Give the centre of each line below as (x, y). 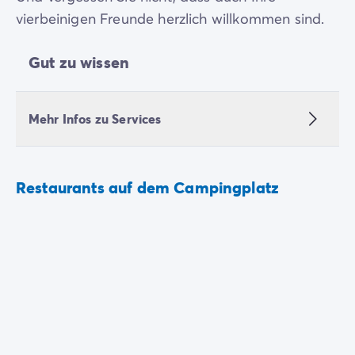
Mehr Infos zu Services (95, 119)
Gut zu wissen (79, 63)
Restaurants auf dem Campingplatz (148, 188)
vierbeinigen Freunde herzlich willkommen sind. (170, 19)
